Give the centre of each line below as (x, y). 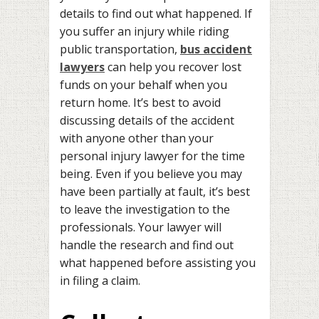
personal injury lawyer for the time (152, 156)
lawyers (82, 67)
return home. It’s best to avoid (140, 102)
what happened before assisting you (158, 262)
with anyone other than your (137, 138)
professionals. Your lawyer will (141, 227)
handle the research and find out (147, 245)
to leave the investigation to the (145, 209)
